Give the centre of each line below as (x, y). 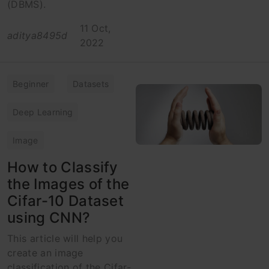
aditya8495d (38, 35)
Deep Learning (43, 112)
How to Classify (63, 167)
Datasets (91, 83)
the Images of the (68, 184)
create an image (45, 252)
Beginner (31, 83)
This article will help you (65, 238)
